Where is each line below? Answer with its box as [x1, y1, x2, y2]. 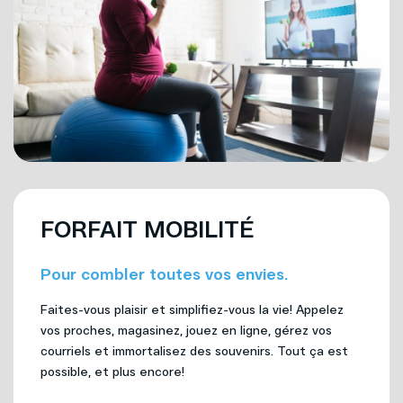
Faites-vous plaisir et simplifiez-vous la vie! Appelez [40, 300, 344, 318]
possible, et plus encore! [40, 363, 184, 381]
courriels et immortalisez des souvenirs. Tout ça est [40, 342, 348, 360]
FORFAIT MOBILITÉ [40, 213, 255, 245]
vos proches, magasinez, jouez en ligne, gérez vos [40, 321, 332, 339]
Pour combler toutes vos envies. [40, 263, 288, 285]
